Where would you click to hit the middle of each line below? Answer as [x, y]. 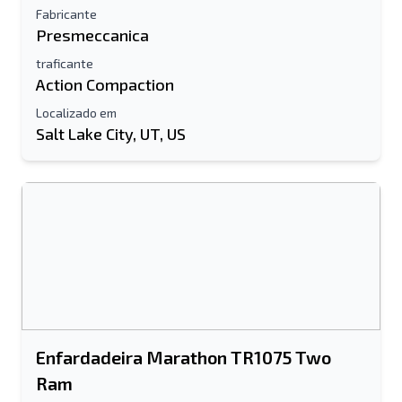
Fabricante [66, 14]
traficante [65, 63]
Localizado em [76, 113]
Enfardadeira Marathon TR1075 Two [184, 357]
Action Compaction [105, 84]
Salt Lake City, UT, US [111, 134]
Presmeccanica [92, 35]
